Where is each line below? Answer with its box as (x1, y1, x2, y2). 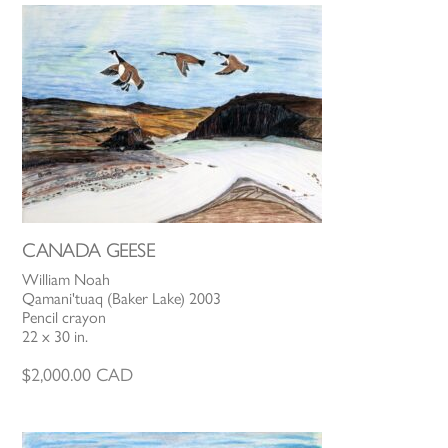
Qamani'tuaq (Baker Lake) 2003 (22, 288, 222, 308)
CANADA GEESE (22, 237, 156, 262)
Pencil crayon (22, 307, 107, 327)
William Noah (22, 269, 111, 289)
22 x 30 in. (22, 326, 89, 346)
